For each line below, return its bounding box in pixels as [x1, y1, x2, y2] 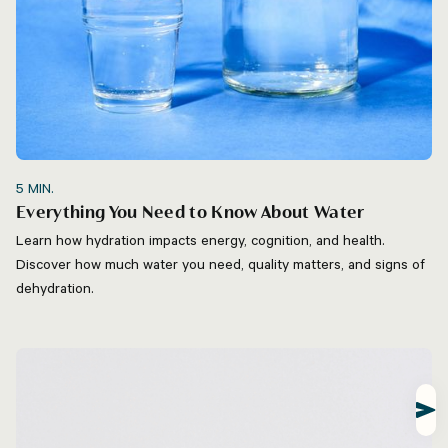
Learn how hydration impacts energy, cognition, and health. [16, 230, 385, 249]
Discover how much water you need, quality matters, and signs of [16, 254, 425, 273]
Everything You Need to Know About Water [16, 203, 365, 223]
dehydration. [16, 278, 94, 297]
